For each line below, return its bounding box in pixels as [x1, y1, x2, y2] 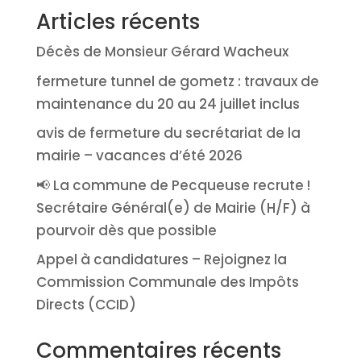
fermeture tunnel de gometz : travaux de [35, 71, 319, 91]
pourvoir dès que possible [35, 220, 217, 240]
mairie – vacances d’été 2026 [35, 146, 243, 166]
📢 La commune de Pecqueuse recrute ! [35, 175, 310, 195]
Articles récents [35, 7, 200, 37]
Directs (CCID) [35, 295, 136, 315]
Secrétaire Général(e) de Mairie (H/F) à [35, 197, 310, 218]
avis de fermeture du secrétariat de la [35, 123, 301, 143]
